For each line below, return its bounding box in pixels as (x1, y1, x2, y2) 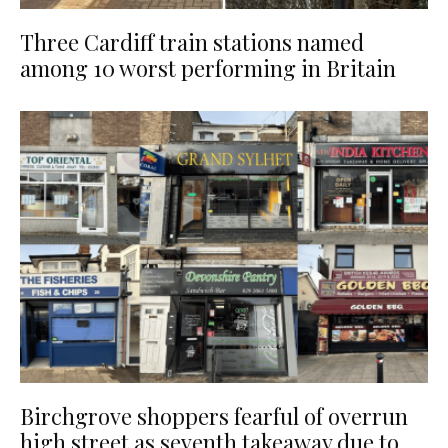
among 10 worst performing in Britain (20, 52, 396, 83)
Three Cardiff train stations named (20, 26, 364, 57)
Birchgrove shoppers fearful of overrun (20, 401, 408, 432)
